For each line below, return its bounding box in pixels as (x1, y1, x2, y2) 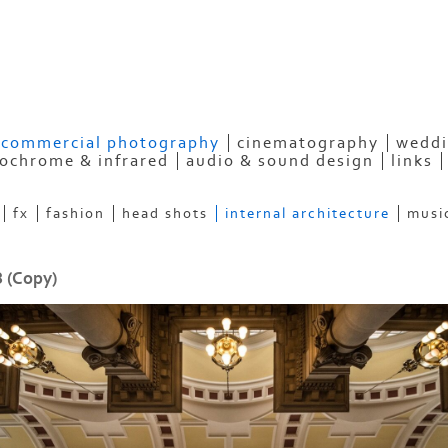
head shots (121, 204, 208, 222)
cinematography (237, 133, 379, 152)
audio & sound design (185, 151, 374, 170)
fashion (45, 204, 105, 222)
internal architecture (224, 204, 390, 222)
